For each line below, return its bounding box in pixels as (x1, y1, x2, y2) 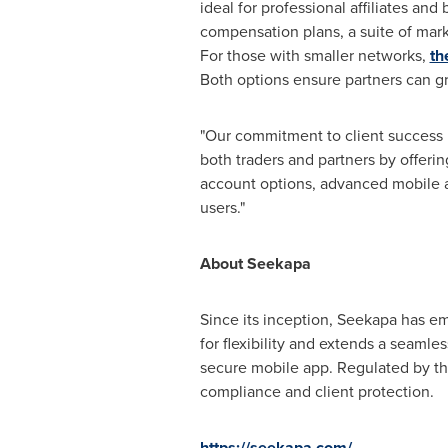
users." (199, 196, 245, 219)
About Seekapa (199, 252, 311, 275)
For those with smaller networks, (199, 44, 430, 67)
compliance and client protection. (199, 380, 434, 403)
